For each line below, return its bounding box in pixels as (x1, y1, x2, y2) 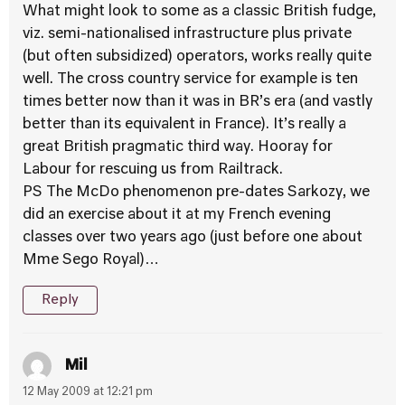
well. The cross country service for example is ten (23, 72, 358, 87)
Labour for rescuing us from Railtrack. (23, 163, 283, 177)
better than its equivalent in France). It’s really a (23, 118, 346, 132)
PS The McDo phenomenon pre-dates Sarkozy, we (23, 185, 370, 200)
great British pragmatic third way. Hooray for (23, 140, 333, 155)
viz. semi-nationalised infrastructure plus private (23, 27, 352, 42)
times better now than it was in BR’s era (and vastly (23, 95, 372, 109)
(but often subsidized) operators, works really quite (23, 50, 372, 64)
